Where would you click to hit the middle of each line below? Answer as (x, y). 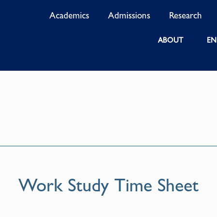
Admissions (129, 15)
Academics (70, 15)
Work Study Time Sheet (108, 185)
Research (186, 15)
